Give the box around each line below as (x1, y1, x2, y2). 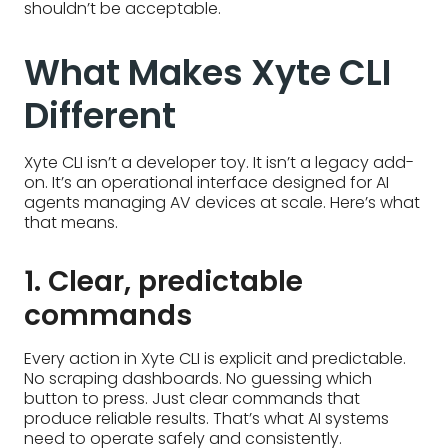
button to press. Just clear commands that (24, 387, 360, 411)
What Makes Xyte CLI (24, 48, 391, 98)
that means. (24, 211, 118, 235)
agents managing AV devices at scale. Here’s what (24, 191, 420, 215)
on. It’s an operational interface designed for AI (24, 171, 389, 195)
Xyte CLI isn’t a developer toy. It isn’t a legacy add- (24, 151, 414, 175)
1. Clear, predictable (24, 262, 303, 302)
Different (24, 91, 176, 141)
